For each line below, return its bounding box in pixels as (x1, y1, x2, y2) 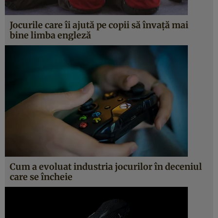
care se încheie (10, 171, 73, 182)
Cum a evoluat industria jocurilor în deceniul (10, 161, 202, 172)
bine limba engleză (10, 30, 91, 41)
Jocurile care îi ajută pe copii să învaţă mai (10, 19, 188, 31)
